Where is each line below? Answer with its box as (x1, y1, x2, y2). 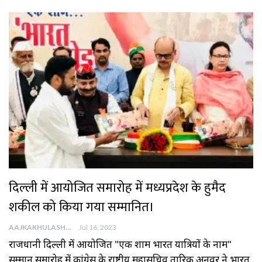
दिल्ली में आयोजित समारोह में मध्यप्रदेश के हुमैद (9, 177, 226, 199)
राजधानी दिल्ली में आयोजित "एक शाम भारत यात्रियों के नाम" (9, 237, 232, 251)
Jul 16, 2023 (79, 223, 116, 232)
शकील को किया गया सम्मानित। (9, 196, 154, 219)
